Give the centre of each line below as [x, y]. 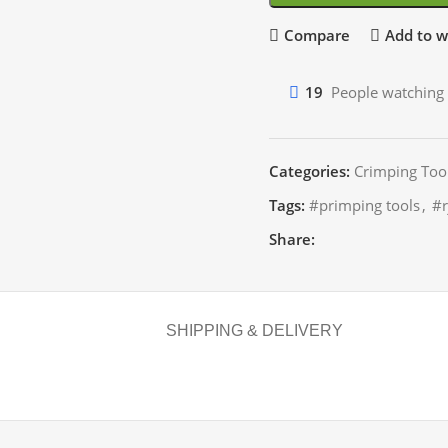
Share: [292, 238]
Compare [316, 35]
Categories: [309, 170]
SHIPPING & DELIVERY [254, 330]
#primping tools [364, 204]
